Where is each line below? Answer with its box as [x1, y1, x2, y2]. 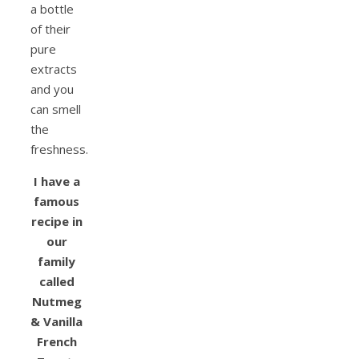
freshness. [30, 141, 88, 158]
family [38, 253, 75, 270]
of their [30, 21, 71, 38]
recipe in [30, 213, 83, 230]
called [38, 273, 75, 290]
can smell [30, 101, 81, 118]
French [36, 333, 77, 350]
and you [30, 81, 74, 98]
